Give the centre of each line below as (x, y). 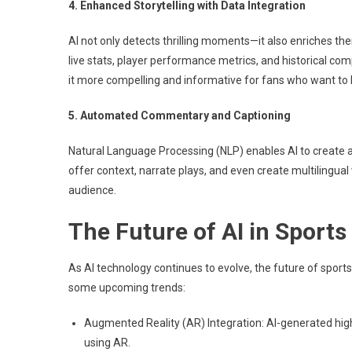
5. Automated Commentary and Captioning (180, 115)
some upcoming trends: (127, 288)
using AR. (107, 343)
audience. (92, 190)
